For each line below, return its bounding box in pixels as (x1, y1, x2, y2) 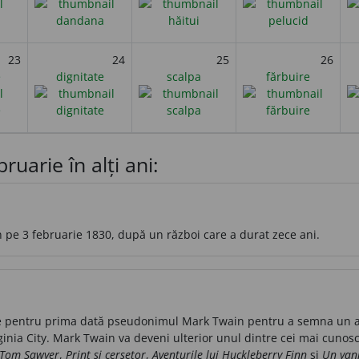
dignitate (55, 68, 104, 84)
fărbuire (266, 68, 310, 84)
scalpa (167, 68, 201, 84)
